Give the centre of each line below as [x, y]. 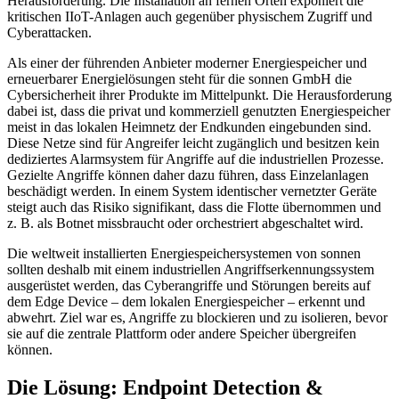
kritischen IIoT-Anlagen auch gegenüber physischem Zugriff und [190, 16]
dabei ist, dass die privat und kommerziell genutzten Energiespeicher [199, 110]
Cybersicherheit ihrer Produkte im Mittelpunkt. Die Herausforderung [199, 94]
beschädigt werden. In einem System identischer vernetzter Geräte [192, 191]
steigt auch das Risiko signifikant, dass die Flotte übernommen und [194, 207]
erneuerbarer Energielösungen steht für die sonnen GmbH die [179, 78]
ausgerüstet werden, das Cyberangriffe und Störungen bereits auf [189, 285]
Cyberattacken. [49, 32]
